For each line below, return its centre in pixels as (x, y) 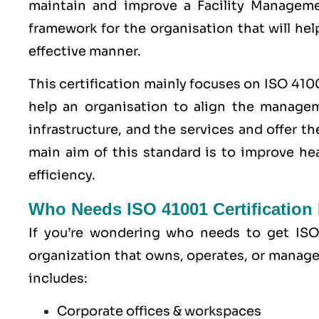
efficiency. (62, 176)
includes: (58, 278)
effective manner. (86, 51)
